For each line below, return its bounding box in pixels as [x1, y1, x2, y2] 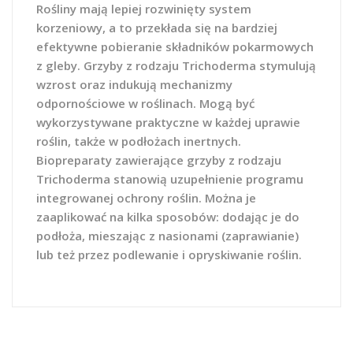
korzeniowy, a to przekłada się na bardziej [36, 20, 277, 35]
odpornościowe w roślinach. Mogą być [36, 95, 255, 111]
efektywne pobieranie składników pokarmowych [36, 39, 314, 54]
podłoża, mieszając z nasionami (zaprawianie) [36, 228, 299, 243]
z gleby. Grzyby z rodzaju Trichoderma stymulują [36, 58, 316, 73]
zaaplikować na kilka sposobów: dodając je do [36, 209, 299, 225]
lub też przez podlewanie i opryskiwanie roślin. [36, 247, 302, 262]
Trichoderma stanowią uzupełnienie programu [36, 171, 303, 187]
